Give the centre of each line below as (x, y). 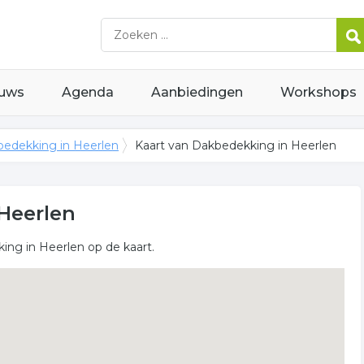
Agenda (88, 92)
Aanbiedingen (197, 92)
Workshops (318, 92)
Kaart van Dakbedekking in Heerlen (236, 145)
